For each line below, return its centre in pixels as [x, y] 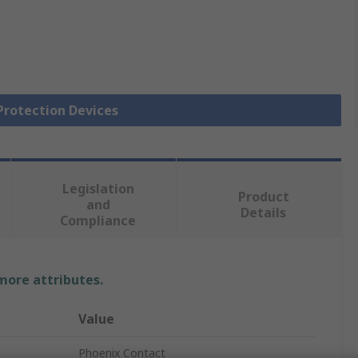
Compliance [98, 221]
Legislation [98, 189]
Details [264, 213]
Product [263, 197]
